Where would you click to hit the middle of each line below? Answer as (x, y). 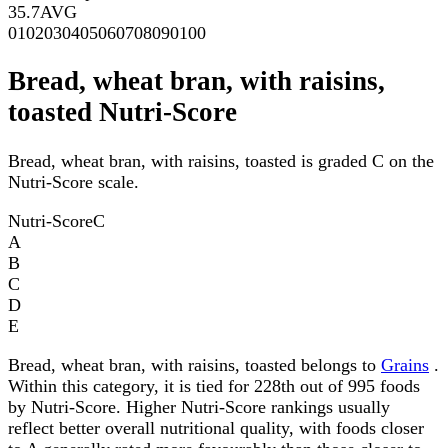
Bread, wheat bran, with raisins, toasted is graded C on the (221, 160)
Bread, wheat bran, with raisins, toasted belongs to (194, 364)
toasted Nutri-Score (122, 112)
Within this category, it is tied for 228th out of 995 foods (214, 385)
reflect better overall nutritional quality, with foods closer (216, 427)
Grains (405, 364)
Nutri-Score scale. (73, 181)
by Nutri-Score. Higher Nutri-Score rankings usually (199, 406)
